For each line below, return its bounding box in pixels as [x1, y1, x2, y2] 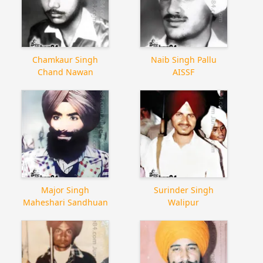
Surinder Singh [153, 184, 214, 195]
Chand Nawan [37, 66, 93, 77]
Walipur [168, 196, 200, 208]
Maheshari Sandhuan [22, 196, 108, 208]
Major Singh [41, 184, 90, 195]
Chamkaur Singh [32, 53, 99, 65]
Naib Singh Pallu [150, 53, 217, 65]
